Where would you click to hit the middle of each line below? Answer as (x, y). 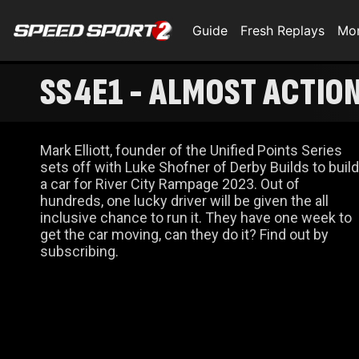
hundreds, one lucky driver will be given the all (184, 201)
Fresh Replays (282, 30)
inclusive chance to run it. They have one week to (196, 218)
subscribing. (79, 251)
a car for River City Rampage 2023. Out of (170, 184)
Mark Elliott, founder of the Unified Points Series (191, 150)
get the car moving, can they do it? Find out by (184, 234)
